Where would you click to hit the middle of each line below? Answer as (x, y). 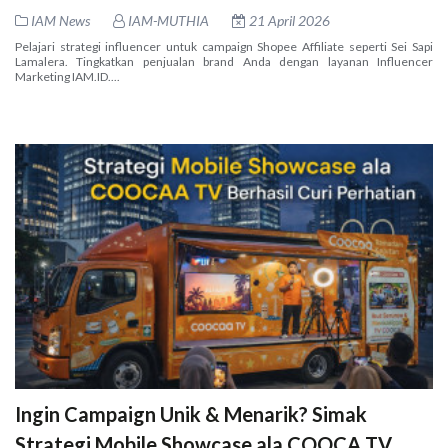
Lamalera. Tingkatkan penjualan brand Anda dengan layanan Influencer (224, 61)
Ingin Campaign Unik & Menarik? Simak (191, 414)
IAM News (60, 20)
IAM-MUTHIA (167, 20)
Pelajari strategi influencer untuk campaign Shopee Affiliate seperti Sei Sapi (224, 46)
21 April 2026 (288, 20)
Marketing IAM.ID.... (67, 76)
